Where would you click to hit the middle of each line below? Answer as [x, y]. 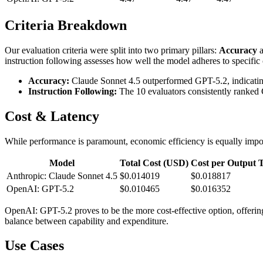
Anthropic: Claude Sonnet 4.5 [62, 176]
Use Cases [34, 246]
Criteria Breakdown [66, 25]
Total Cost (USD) [154, 163]
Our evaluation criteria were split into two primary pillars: [112, 50]
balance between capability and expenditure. [87, 221]
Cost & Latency [52, 116]
